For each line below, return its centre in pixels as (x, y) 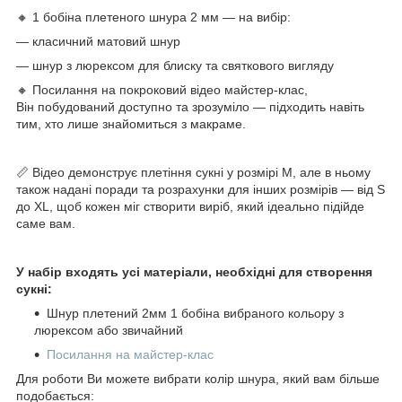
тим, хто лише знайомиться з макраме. (131, 123)
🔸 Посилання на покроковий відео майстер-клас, (162, 89)
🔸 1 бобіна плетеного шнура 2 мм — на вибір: (153, 17)
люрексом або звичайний (110, 330)
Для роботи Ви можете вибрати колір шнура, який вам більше (198, 378)
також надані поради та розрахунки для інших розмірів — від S (201, 189)
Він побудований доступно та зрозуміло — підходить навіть (190, 106)
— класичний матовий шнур (98, 41)
